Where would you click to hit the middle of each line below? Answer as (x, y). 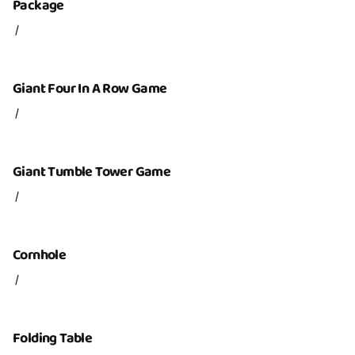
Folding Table (53, 338)
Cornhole (40, 255)
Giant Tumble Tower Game (92, 172)
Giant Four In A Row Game (90, 89)
